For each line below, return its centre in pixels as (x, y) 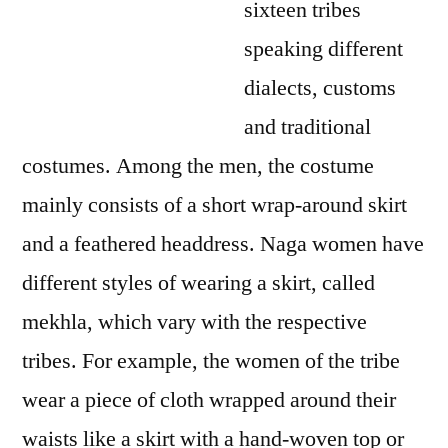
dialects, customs (320, 88)
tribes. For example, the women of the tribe (211, 361)
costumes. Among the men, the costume (198, 166)
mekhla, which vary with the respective (194, 322)
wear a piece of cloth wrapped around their (209, 400)
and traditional (307, 127)
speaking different (323, 49)
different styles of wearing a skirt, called (198, 283)
